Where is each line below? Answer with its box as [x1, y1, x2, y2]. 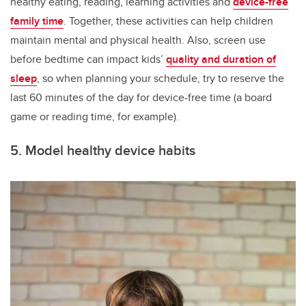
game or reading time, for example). [10, 109, 179, 125]
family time [10, 13, 64, 29]
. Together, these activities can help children [64, 13, 273, 29]
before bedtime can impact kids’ [10, 51, 166, 68]
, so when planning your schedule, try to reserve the [37, 70, 284, 87]
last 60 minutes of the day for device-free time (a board [10, 89, 272, 106]
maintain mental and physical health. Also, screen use [10, 32, 266, 48]
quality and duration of [166, 51, 276, 68]
